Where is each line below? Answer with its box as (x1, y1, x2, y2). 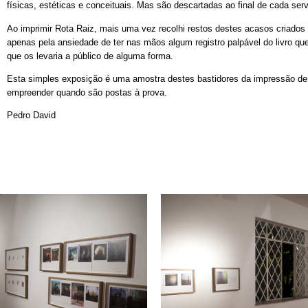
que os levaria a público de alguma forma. (7, 51, 173, 61)
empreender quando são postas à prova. (7, 87, 167, 98)
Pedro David (7, 111, 56, 121)
